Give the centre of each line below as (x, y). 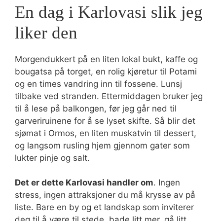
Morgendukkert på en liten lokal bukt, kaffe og (106, 59)
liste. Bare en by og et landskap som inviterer (104, 207)
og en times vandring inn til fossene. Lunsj (98, 84)
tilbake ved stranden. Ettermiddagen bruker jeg (109, 96)
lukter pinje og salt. (52, 158)
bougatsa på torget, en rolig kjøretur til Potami (106, 71)
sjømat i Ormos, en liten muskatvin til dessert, (106, 133)
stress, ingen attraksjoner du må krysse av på (105, 195)
